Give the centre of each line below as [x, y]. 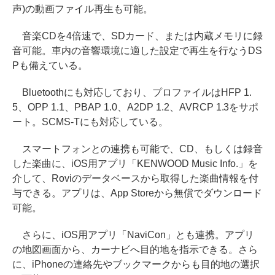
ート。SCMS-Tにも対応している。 [90, 122]
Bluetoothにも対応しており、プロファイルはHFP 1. [132, 93]
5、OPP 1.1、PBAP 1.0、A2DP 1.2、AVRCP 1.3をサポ [136, 107]
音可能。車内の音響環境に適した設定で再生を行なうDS [137, 51]
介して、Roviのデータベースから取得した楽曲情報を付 [135, 179]
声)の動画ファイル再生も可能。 [83, 9]
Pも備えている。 [50, 66]
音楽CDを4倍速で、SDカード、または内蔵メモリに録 [137, 36]
